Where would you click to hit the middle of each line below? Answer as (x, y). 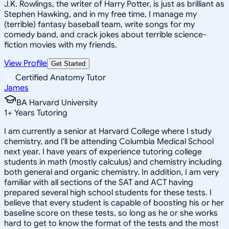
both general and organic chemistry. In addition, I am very (111, 172)
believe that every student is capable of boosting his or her (114, 203)
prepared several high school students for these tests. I (108, 192)
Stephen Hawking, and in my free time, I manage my (100, 14)
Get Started (68, 63)
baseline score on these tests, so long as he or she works (111, 213)
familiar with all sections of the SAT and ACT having (99, 182)
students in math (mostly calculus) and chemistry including (113, 162)
